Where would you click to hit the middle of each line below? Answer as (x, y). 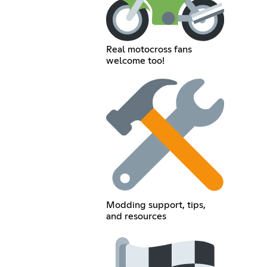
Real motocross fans (149, 49)
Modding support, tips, (156, 205)
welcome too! (135, 60)
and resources (136, 216)
